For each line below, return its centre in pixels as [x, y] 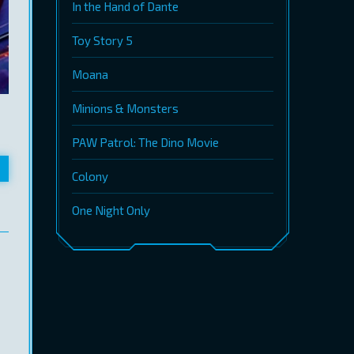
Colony [90, 176]
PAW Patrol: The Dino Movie [145, 142]
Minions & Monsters [125, 108]
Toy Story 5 [102, 40]
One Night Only [111, 210]
